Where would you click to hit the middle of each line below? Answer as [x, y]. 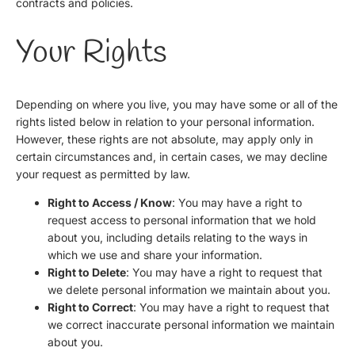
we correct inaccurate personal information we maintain [191, 324]
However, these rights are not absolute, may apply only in [164, 139]
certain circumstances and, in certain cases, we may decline [172, 156]
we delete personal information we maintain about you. [189, 289]
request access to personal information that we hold [182, 219]
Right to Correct [90, 307]
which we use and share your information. [155, 254]
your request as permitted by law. [103, 174]
